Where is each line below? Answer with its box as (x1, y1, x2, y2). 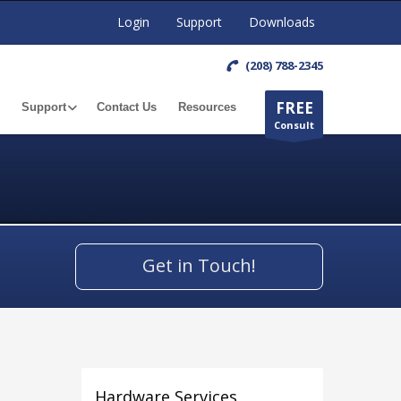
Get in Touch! (142, 253, 256, 277)
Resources (178, 100, 236, 114)
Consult (274, 118, 314, 132)
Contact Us (97, 100, 157, 114)
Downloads (249, 13, 316, 30)
